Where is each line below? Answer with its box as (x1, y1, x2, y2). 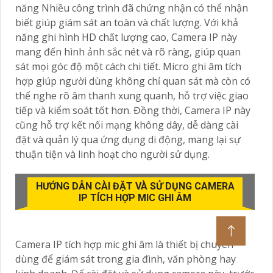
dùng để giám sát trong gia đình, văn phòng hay (15, 252, 236, 266)
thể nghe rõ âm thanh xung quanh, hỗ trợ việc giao (15, 88, 249, 102)
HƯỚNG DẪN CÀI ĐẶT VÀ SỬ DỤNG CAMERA (35, 180, 235, 192)
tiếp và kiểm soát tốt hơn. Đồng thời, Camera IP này (15, 103, 250, 117)
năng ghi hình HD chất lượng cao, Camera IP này (15, 30, 237, 44)
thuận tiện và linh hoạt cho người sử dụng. (15, 147, 210, 161)
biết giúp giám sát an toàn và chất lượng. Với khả (15, 15, 238, 29)
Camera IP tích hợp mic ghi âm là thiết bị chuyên (15, 237, 233, 251)
